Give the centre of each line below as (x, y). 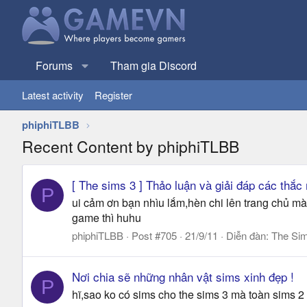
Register (113, 95)
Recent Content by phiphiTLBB (131, 146)
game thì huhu (107, 218)
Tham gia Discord (153, 65)
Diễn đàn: (249, 236)
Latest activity (53, 95)
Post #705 (154, 236)
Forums (54, 65)
